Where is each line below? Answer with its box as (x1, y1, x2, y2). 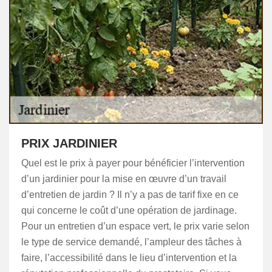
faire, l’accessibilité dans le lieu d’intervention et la (21, 253, 237, 263)
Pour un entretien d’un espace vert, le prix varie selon (21, 221, 250, 231)
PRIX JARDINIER (21, 137, 117, 150)
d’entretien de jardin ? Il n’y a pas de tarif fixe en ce (21, 189, 239, 200)
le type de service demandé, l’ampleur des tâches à (21, 237, 242, 247)
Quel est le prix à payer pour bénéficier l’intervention (21, 158, 245, 168)
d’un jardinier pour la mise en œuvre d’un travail (21, 174, 226, 184)
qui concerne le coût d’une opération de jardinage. (21, 205, 237, 216)
